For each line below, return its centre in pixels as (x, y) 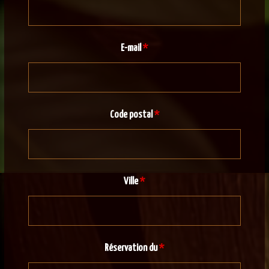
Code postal (132, 115)
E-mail (132, 49)
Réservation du (131, 249)
